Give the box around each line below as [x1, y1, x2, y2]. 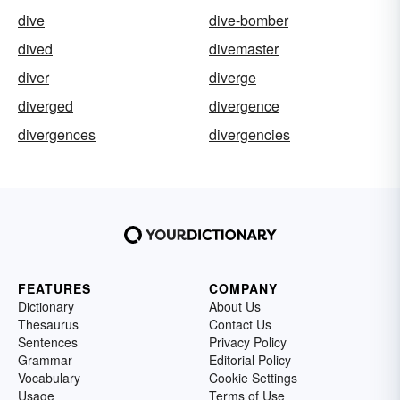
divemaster [209, 38, 279, 59]
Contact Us [209, 315, 271, 333]
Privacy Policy [209, 333, 287, 351]
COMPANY [209, 279, 278, 297]
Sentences [18, 333, 78, 351]
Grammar [18, 351, 72, 369]
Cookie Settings [209, 369, 297, 387]
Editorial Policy [209, 351, 291, 369]
